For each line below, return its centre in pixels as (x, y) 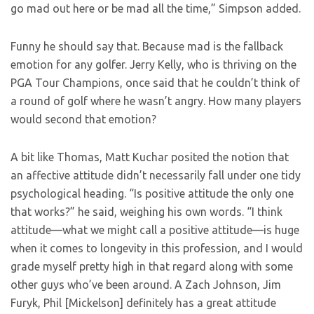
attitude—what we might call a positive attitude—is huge (155, 230)
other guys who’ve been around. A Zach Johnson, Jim (146, 285)
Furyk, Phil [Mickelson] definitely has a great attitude (143, 303)
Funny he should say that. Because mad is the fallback (147, 46)
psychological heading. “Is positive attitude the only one (152, 193)
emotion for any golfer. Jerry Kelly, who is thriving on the (153, 64)
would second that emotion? (83, 119)
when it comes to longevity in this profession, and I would (157, 248)
